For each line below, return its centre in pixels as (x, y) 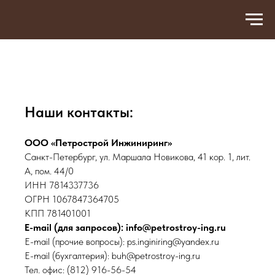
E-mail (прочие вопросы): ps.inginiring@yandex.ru (122, 242)
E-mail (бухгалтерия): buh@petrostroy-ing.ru (112, 256)
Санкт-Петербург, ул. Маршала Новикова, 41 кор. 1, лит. (137, 157)
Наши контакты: (79, 112)
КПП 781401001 (58, 213)
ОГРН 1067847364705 (72, 199)
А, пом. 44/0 (49, 171)
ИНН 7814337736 (62, 185)
